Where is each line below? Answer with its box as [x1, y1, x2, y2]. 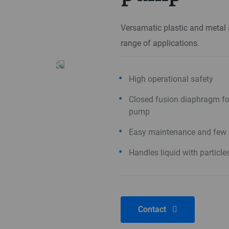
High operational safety [129, 74, 213, 84]
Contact [138, 204, 168, 214]
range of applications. [121, 38, 199, 48]
